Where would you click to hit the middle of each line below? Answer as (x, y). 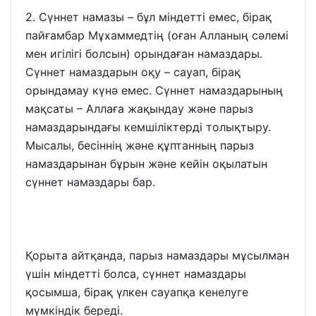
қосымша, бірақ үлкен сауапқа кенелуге (137, 292)
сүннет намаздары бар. (90, 182)
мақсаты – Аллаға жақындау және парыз (139, 108)
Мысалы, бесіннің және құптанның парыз (140, 145)
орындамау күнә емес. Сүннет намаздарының (154, 90)
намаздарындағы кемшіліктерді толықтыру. (148, 127)
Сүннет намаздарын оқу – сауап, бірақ (133, 72)
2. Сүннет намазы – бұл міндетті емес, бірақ (148, 17)
